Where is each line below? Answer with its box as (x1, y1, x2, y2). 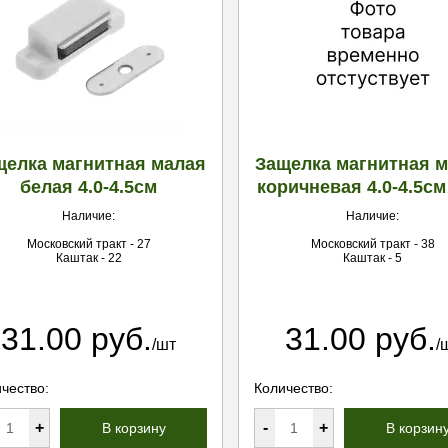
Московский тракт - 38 (310, 237, 435, 251)
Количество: (254, 380, 333, 396)
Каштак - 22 (55, 251, 122, 265)
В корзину (101, 420, 166, 436)
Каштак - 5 (343, 251, 402, 265)
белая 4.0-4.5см (20, 177, 157, 197)
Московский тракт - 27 (26, 237, 151, 251)
